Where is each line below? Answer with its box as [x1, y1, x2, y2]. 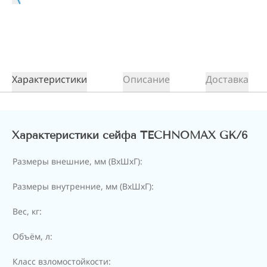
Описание [123, 73, 170, 86]
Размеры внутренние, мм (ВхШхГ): [13, 181, 154, 192]
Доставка [206, 73, 249, 86]
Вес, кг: [13, 206, 42, 217]
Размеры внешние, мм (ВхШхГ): [13, 156, 142, 167]
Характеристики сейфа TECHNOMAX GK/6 [12, 129, 248, 142]
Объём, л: [13, 231, 52, 242]
